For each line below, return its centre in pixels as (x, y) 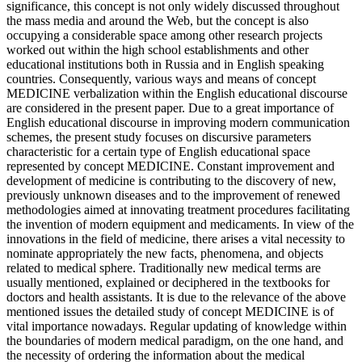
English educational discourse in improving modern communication (178, 122)
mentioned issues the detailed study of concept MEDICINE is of (170, 311)
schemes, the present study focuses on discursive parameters (159, 137)
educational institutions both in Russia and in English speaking (165, 64)
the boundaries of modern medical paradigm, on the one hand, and (175, 340)
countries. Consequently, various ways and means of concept (161, 78)
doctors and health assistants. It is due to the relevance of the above (176, 297)
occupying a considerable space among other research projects (164, 35)
